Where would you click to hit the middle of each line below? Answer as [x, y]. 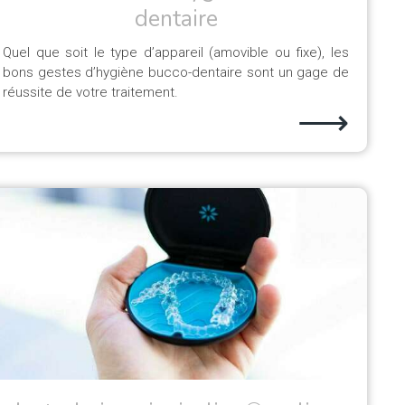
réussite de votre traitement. [90, 92]
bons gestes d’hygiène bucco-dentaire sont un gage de [176, 72]
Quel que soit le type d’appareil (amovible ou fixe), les [176, 52]
